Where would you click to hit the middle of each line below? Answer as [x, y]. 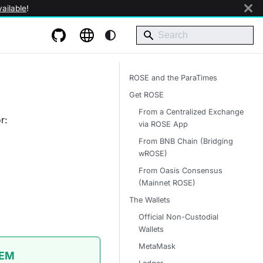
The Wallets [150, 200]
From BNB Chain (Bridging [186, 141]
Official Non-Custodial [178, 217]
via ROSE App [163, 124]
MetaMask [157, 246]
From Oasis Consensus [181, 171]
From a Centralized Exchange [191, 112]
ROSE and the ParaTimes [173, 78]
